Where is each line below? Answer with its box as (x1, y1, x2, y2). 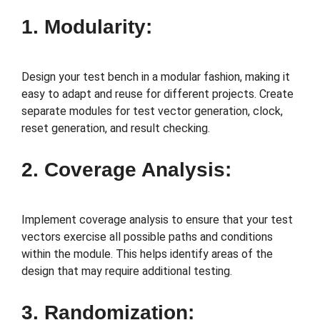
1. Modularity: (21, 16, 152, 39)
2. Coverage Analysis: (21, 159, 231, 181)
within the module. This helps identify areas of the (21, 247, 273, 261)
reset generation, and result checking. (21, 121, 210, 136)
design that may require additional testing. (21, 264, 232, 279)
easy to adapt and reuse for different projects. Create (21, 87, 294, 101)
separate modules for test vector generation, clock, (21, 104, 283, 119)
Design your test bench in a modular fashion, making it (21, 70, 290, 84)
